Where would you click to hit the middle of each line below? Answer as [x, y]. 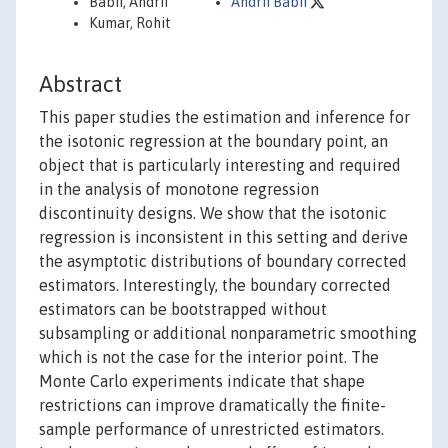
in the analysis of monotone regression [179, 189]
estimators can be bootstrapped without [183, 309]
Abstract [80, 84]
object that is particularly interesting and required [220, 165]
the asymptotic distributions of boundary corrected [223, 261]
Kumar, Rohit [130, 23]
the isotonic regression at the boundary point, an [213, 141]
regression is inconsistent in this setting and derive [223, 237]
